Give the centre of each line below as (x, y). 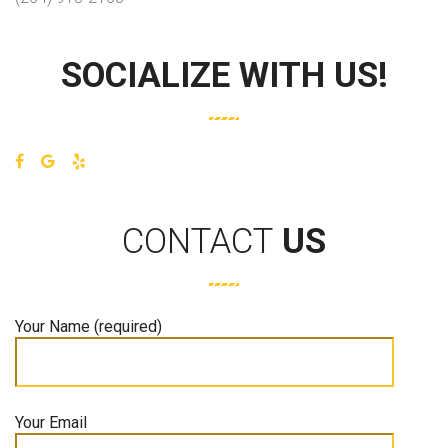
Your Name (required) (88, 327)
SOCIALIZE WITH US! (224, 76)
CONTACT (197, 242)
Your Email (51, 423)
